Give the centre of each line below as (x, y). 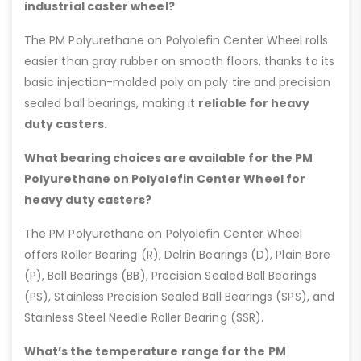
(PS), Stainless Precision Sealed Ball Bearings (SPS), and (179, 297)
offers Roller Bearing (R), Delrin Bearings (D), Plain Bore (178, 255)
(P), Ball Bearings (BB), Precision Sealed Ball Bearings (170, 276)
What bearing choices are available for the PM (169, 158)
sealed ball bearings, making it (112, 104)
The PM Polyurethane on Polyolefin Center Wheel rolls (176, 41)
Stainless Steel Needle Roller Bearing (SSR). (144, 318)
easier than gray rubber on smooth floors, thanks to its (179, 62)
